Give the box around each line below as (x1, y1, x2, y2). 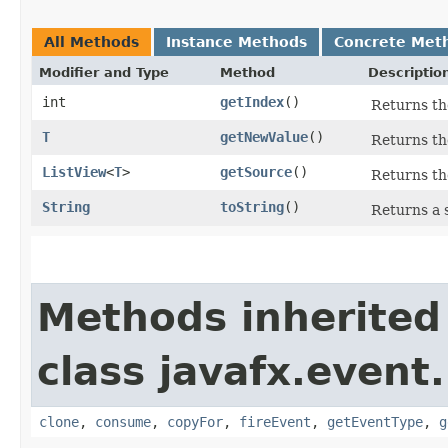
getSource (220, 163, 292, 180)
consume (95, 413, 151, 430)
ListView (42, 163, 106, 180)
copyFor (167, 413, 223, 430)
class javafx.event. (37, 348, 445, 394)
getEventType (327, 413, 423, 430)
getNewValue (220, 128, 308, 145)
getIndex (220, 93, 284, 110)
